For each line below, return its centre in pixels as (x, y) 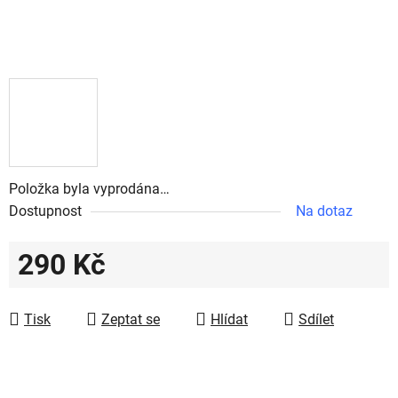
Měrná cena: (56, 291)
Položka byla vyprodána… (89, 188)
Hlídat (229, 319)
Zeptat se (131, 319)
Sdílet (316, 319)
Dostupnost (45, 211)
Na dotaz (324, 211)
